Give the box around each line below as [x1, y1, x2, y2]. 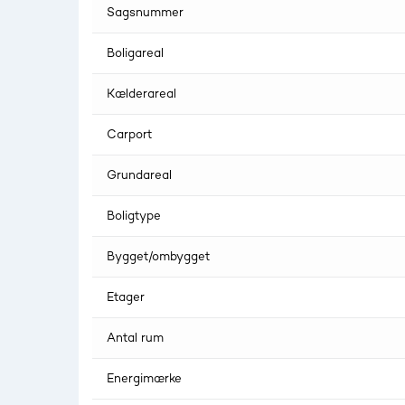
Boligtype [107, 210, 161, 222]
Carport [107, 128, 152, 141]
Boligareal [107, 47, 164, 60]
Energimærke [107, 372, 182, 385]
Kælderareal [107, 88, 176, 100]
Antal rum [107, 332, 164, 344]
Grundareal [107, 169, 172, 182]
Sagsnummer [107, 6, 184, 19]
